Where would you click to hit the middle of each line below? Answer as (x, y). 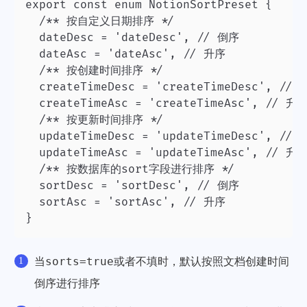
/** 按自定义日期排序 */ (100, 21)
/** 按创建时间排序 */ (95, 70)
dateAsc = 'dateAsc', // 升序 (125, 54)
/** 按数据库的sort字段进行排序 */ (130, 169)
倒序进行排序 (67, 283)
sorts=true (79, 261)
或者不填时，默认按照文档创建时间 (201, 261)
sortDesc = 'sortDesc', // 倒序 (132, 185)
